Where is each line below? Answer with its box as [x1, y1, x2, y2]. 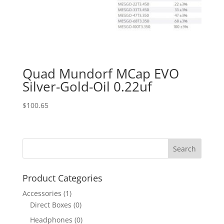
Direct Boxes [29, 199, 71, 209]
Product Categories [22, 171, 102, 184]
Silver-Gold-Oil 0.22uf [22, 77, 152, 95]
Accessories [22, 188, 61, 198]
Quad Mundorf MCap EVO [22, 64, 179, 82]
